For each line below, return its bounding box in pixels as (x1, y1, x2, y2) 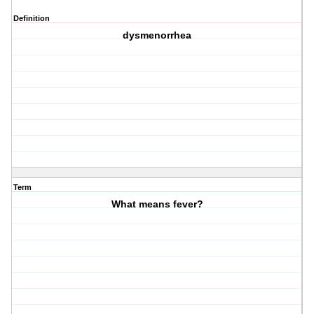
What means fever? (111, 198, 203, 210)
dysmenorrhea (123, 29, 192, 41)
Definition (13, 14, 50, 23)
